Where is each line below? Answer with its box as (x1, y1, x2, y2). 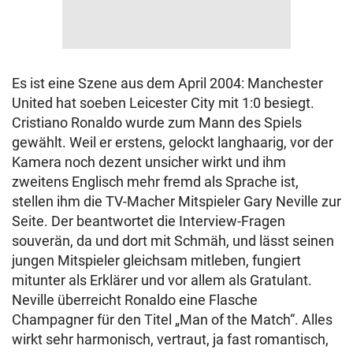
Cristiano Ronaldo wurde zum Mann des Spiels (12, 114, 302, 131)
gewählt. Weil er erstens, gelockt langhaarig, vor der (12, 134, 333, 150)
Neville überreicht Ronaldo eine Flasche (12, 292, 258, 308)
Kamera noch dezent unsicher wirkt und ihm (12, 154, 286, 170)
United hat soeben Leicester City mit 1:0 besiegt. (12, 95, 314, 111)
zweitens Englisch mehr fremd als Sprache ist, (12, 173, 299, 190)
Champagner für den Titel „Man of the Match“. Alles (12, 311, 333, 328)
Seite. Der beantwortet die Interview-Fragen (12, 213, 285, 229)
